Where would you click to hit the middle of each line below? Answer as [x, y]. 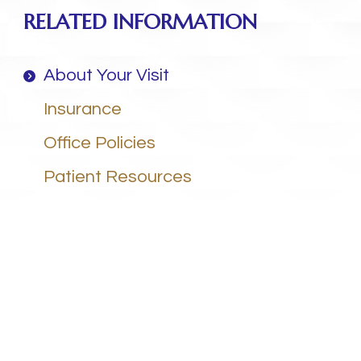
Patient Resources [117, 177]
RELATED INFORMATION [140, 22]
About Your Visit [106, 75]
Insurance [82, 109]
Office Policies [99, 143]
